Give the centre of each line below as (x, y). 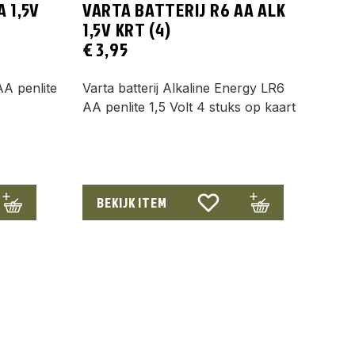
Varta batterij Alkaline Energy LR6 (183, 88)
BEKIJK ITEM (132, 202)
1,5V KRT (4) (127, 29)
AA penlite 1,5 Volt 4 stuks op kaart (189, 107)
